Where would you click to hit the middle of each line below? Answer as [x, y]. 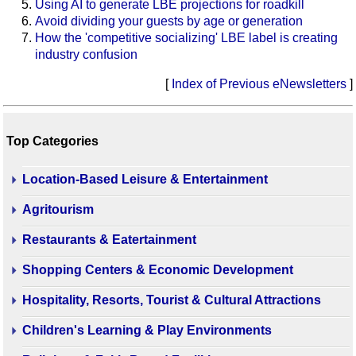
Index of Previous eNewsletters [259, 83]
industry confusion [86, 54]
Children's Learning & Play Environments [147, 331]
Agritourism [58, 210]
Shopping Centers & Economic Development [158, 270]
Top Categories [52, 141]
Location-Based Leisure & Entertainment [145, 180]
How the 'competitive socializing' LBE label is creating [186, 37]
